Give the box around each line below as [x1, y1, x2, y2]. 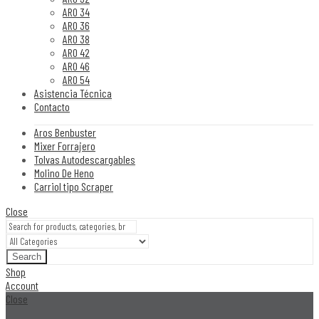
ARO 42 [63, 46, 90, 60]
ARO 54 [63, 73, 90, 87]
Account [6, 278, 38, 293]
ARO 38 [63, 32, 90, 46]
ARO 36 [63, 19, 90, 33]
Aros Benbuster [34, 125, 96, 140]
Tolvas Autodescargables [34, 152, 135, 167]
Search [12, 251, 41, 263]
